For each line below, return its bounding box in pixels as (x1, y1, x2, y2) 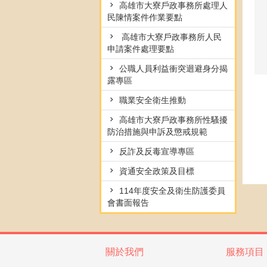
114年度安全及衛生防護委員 (119, 186, 225, 195)
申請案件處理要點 (107, 44, 174, 54)
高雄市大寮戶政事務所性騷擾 (119, 115, 228, 125)
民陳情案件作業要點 (107, 13, 182, 22)
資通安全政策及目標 (119, 166, 194, 176)
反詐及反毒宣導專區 (119, 147, 194, 156)
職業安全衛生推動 (119, 95, 186, 105)
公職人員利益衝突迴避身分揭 (119, 64, 228, 73)
